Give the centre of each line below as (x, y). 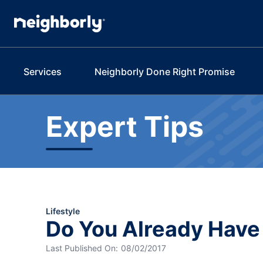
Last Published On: (82, 248)
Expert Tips (124, 127)
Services (43, 71)
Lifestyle (63, 211)
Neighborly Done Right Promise (165, 71)
